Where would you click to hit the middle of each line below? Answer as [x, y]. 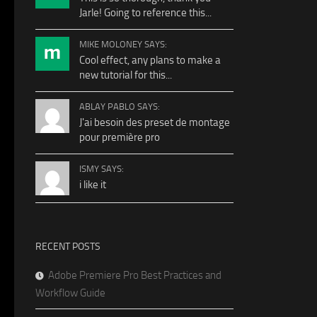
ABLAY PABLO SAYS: [120, 106]
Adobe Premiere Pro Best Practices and [135, 275]
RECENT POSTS [68, 246]
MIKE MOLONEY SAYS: [123, 44]
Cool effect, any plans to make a [150, 60]
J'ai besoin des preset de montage [155, 122]
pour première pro [120, 137]
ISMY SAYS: [102, 168]
